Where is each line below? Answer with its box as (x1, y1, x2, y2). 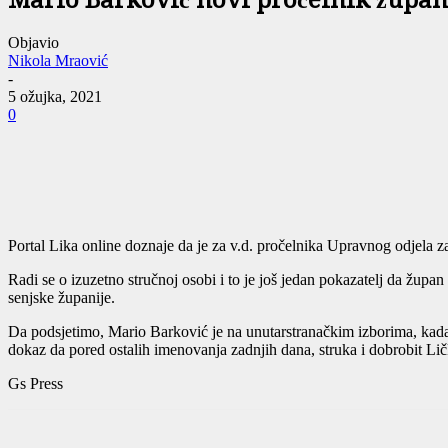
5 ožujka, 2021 (8, 88, 102, 106)
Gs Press (8, 375, 63, 393)
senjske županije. (8, 289, 115, 307)
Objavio (8, 34, 59, 52)
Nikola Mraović (8, 52, 108, 70)
